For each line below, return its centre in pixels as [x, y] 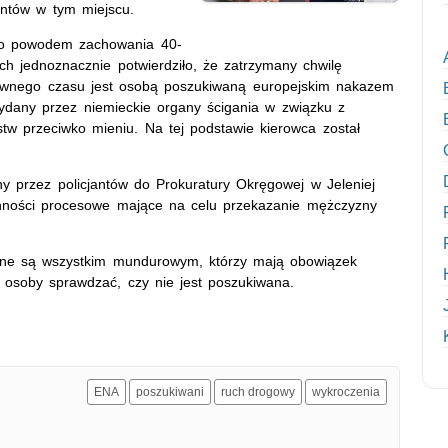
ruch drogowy [258, 391]
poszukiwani [170, 391]
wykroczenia [346, 391]
